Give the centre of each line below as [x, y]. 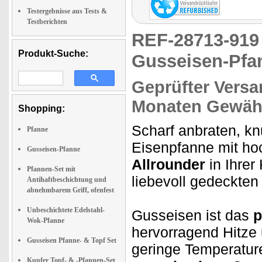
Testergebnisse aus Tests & [67, 11]
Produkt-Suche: [53, 53]
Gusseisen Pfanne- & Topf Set [72, 240]
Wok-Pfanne [46, 220]
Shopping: [42, 108]
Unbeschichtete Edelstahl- [66, 210]
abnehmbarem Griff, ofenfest [70, 190]
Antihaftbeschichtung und [67, 179]
